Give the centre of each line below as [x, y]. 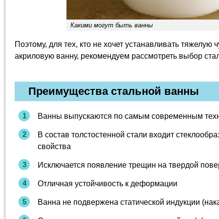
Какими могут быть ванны [111, 25]
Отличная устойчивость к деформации [108, 184]
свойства [54, 146]
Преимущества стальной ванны [114, 91]
